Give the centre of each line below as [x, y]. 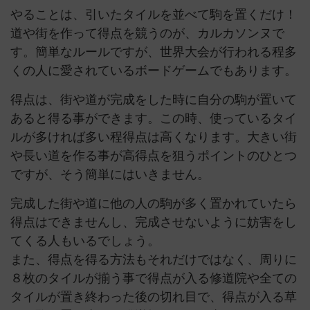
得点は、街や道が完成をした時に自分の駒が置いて [154, 100]
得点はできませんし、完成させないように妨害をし [154, 222]
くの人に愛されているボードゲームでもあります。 [154, 71]
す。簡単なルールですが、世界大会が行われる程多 [154, 52]
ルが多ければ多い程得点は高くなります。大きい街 [154, 137]
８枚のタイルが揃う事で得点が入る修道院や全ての [154, 279]
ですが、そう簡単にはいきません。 [110, 175]
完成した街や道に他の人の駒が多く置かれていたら [154, 204]
